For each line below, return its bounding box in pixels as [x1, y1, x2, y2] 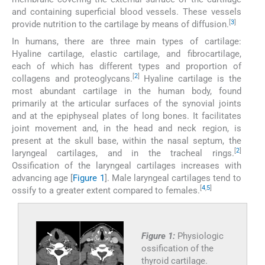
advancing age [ [12, 172, 73, 183]
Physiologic [177, 230, 224, 241]
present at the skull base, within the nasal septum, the [12, 135, 241, 146]
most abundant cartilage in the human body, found [12, 85, 241, 96]
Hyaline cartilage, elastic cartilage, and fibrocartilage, [12, 48, 241, 59]
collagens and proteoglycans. [12, 73, 132, 84]
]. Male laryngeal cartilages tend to [104, 172, 241, 183]
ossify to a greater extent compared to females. [12, 185, 200, 196]
